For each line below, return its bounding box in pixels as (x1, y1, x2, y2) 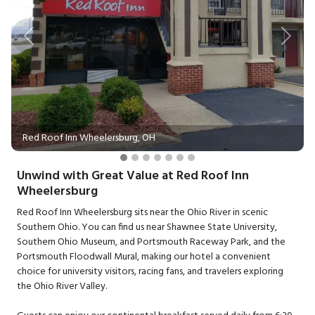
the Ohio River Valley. (17, 278, 107, 295)
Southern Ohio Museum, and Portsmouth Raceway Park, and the (17, 233, 285, 250)
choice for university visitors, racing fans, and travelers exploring (17, 263, 283, 280)
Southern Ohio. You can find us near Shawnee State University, (17, 219, 277, 236)
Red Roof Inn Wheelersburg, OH (22, 129, 155, 146)
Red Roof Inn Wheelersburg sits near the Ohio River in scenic (17, 204, 268, 221)
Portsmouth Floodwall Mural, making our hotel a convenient (17, 248, 271, 265)
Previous (27, 34, 68, 53)
